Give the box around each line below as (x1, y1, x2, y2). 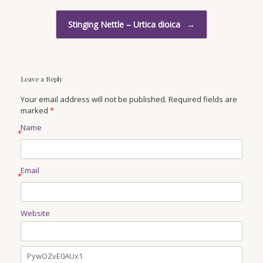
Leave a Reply (21, 75, 63, 84)
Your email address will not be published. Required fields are (21, 94, 237, 105)
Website (21, 208, 50, 219)
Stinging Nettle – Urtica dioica (68, 19, 183, 31)
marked (21, 105, 50, 116)
